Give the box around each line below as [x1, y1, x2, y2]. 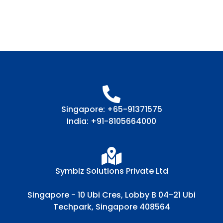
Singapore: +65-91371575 [61, 103, 162, 115]
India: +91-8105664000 [67, 115, 156, 127]
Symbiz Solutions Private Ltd [55, 165, 168, 177]
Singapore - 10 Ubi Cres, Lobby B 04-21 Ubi [27, 189, 196, 201]
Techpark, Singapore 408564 [53, 201, 170, 213]
